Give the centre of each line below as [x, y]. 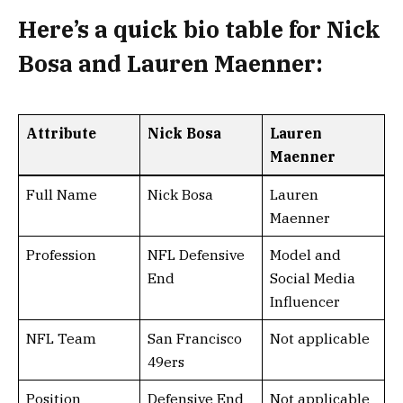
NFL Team [61, 338]
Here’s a [66, 29]
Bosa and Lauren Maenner [167, 63]
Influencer [304, 301]
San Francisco [194, 338]
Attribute [61, 133]
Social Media [312, 278]
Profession [61, 255]
